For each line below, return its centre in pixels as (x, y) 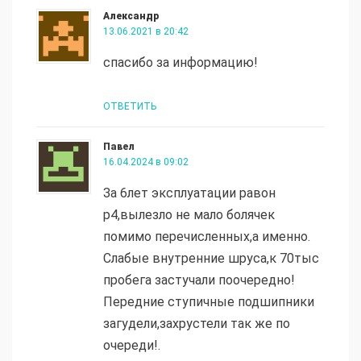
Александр (131, 17)
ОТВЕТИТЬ (130, 107)
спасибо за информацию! (180, 63)
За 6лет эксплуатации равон (189, 193)
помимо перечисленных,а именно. (207, 237)
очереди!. (132, 346)
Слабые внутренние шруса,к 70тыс (211, 259)
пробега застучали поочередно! (199, 280)
